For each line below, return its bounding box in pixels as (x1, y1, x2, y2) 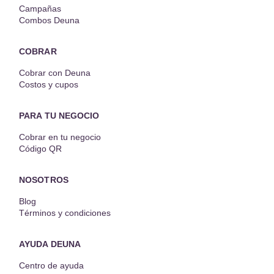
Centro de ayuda (19, 261, 84, 271)
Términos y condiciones (19, 208, 111, 218)
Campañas (19, 4, 61, 14)
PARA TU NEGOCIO (19, 111, 100, 121)
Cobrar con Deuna (19, 68, 91, 78)
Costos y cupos (19, 80, 78, 90)
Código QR (19, 144, 62, 154)
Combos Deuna (19, 15, 80, 26)
